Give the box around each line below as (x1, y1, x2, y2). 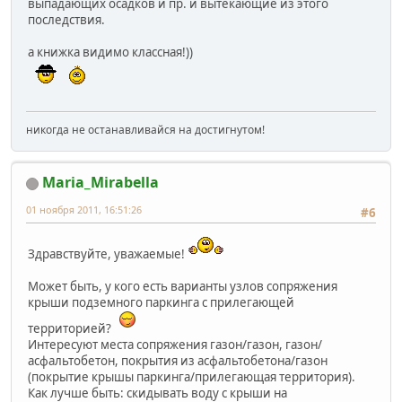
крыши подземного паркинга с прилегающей (28, 293, 294, 310)
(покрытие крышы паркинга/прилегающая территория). (28, 368, 355, 385)
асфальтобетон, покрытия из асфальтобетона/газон (28, 352, 328, 369)
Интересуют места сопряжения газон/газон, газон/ (28, 336, 322, 353)
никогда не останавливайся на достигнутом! (26, 122, 265, 138)
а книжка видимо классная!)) (28, 44, 193, 61)
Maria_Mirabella (42, 172, 159, 193)
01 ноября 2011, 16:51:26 (26, 203, 142, 217)
